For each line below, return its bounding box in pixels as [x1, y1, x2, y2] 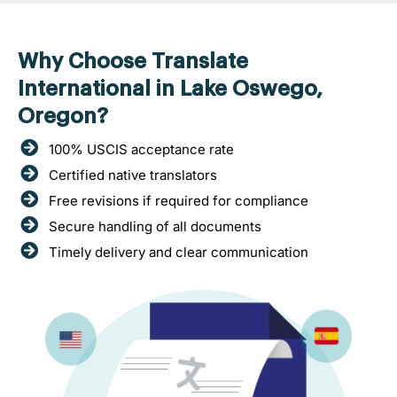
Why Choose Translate [18, 50, 248, 72]
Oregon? [18, 105, 108, 127]
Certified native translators [49, 166, 217, 183]
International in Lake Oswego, [18, 77, 323, 99]
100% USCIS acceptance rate [49, 140, 234, 158]
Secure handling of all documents [49, 217, 261, 235]
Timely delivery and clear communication [49, 243, 308, 261]
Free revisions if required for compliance [49, 191, 308, 209]
